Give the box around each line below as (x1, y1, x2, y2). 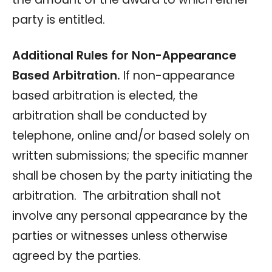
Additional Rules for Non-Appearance (12, 47, 236, 64)
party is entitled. (12, 11, 105, 28)
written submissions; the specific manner (12, 147, 248, 164)
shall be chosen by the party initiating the (12, 167, 253, 184)
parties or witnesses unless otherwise (12, 227, 228, 244)
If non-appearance (120, 67, 235, 84)
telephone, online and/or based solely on (12, 127, 250, 144)
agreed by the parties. (12, 247, 141, 264)
